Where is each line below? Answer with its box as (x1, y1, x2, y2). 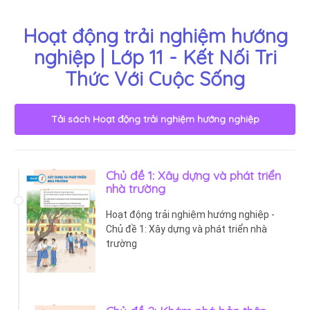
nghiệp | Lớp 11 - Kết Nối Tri (33, 44, 277, 69)
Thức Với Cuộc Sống (65, 66, 245, 91)
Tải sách (51, 112, 93, 125)
